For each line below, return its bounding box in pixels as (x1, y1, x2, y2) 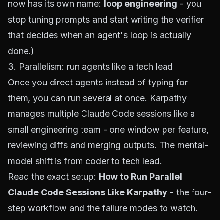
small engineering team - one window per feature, (8, 124, 209, 135)
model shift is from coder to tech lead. (8, 156, 162, 166)
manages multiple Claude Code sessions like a (8, 109, 195, 119)
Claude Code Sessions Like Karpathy (8, 187, 167, 197)
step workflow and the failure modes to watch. (8, 203, 198, 213)
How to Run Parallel (99, 171, 182, 182)
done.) (8, 46, 34, 56)
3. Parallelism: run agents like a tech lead (8, 61, 173, 72)
